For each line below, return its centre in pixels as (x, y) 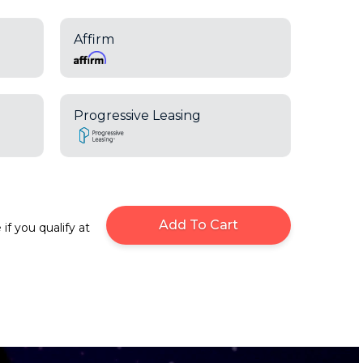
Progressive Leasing (137, 115)
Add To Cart (198, 225)
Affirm (94, 39)
